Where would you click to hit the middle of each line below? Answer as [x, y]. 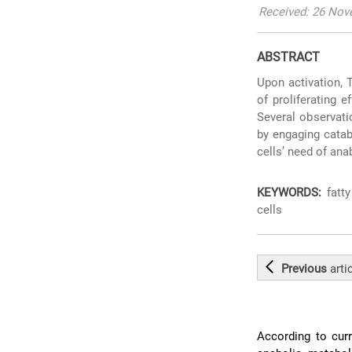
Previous [306, 269]
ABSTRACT [289, 57]
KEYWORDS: [290, 192]
